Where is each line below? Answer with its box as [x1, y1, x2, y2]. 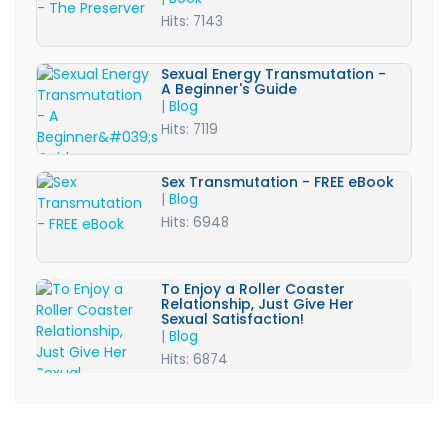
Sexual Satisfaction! [160, 309, 304, 330]
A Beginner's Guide [161, 79, 298, 100]
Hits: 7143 [161, 12, 224, 32]
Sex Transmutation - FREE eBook [161, 172, 395, 193]
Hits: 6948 [161, 213, 230, 233]
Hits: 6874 [160, 350, 228, 370]
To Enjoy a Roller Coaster [160, 279, 345, 300]
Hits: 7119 [161, 120, 219, 140]
